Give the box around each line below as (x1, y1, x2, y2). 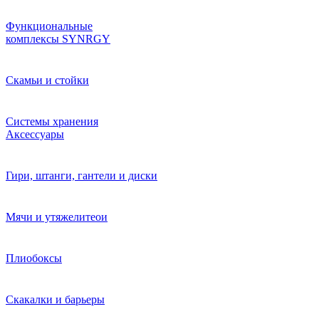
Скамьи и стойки (6, 74, 89, 86)
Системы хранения (6, 115, 98, 127)
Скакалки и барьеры (6, 293, 105, 305)
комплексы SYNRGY (6, 33, 110, 45)
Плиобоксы (6, 252, 62, 264)
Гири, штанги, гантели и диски (6, 169, 157, 182)
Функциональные (6, 20, 93, 32)
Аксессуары (6, 128, 64, 140)
